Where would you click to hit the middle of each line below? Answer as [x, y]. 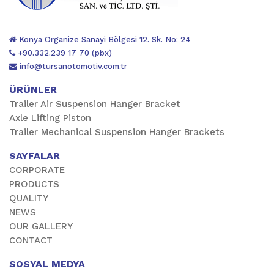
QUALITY [29, 198]
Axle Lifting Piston [50, 118]
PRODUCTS [34, 184]
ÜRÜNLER [33, 90]
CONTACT [31, 240]
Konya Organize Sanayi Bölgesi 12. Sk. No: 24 [104, 39]
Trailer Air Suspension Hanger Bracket [95, 104]
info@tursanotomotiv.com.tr [73, 66]
